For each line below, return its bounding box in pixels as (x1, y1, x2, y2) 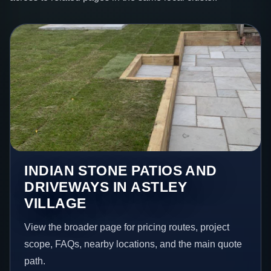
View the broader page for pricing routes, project (24, 221, 230, 232)
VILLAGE (24, 195, 87, 211)
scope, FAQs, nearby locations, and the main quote (24, 238, 243, 249)
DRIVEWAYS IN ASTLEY (24, 178, 188, 195)
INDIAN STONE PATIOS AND (24, 162, 217, 178)
